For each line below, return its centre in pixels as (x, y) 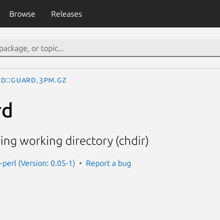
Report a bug (109, 163)
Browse (22, 14)
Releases (66, 14)
